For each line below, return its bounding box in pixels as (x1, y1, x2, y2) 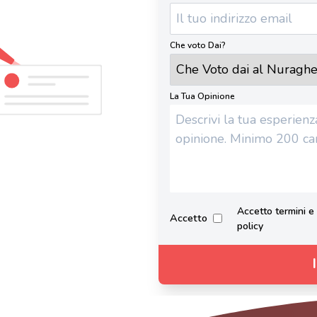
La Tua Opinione (170, 90, 235, 102)
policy (236, 219, 263, 233)
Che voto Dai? (170, 39, 226, 51)
